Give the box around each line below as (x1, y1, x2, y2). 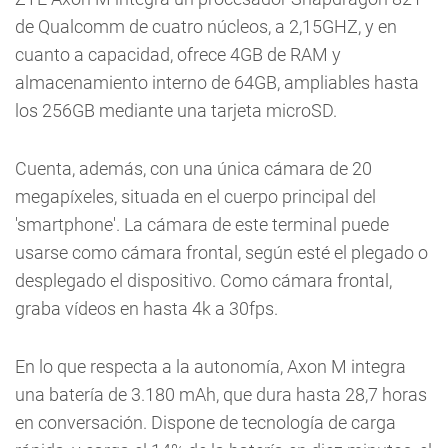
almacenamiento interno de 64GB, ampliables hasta (15, 72, 419, 94)
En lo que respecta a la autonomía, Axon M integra (15, 356, 406, 378)
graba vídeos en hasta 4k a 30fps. (15, 298, 278, 320)
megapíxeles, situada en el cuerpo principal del (15, 186, 376, 208)
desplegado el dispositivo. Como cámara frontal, (15, 270, 392, 292)
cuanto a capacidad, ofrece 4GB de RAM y (15, 44, 341, 66)
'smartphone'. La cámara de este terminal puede (15, 214, 389, 236)
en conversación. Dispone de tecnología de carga (15, 412, 396, 434)
